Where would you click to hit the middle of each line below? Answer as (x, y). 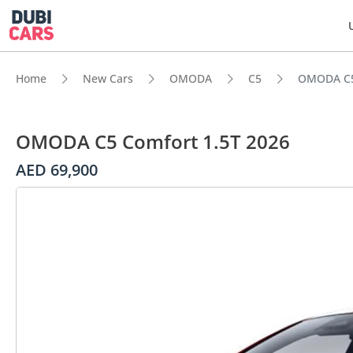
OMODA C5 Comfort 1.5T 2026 (153, 141)
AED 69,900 (57, 170)
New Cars (108, 78)
